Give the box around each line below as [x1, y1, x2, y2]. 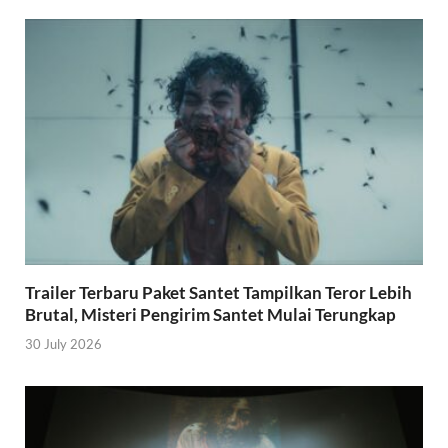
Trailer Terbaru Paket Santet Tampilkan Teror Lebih [25, 282, 412, 304]
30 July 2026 [25, 335, 102, 352]
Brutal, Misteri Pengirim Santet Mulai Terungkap [25, 304, 396, 326]
